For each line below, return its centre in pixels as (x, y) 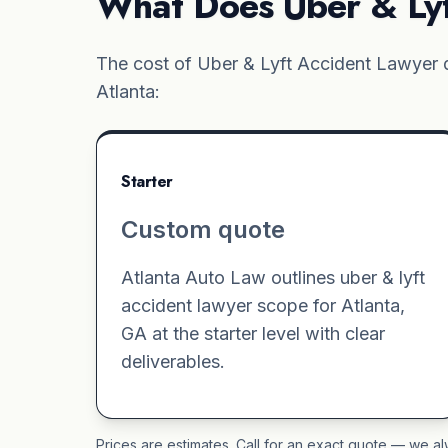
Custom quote (203, 229)
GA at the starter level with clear (253, 333)
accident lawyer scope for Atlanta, (263, 305)
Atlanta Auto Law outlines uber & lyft (273, 277)
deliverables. (173, 361)
